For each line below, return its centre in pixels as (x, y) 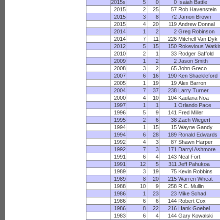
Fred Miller (191, 112)
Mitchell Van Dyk (198, 39)
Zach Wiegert (194, 120)
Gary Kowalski (196, 216)
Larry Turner (194, 90)
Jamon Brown (195, 17)
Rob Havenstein (198, 9)
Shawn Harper (196, 142)
